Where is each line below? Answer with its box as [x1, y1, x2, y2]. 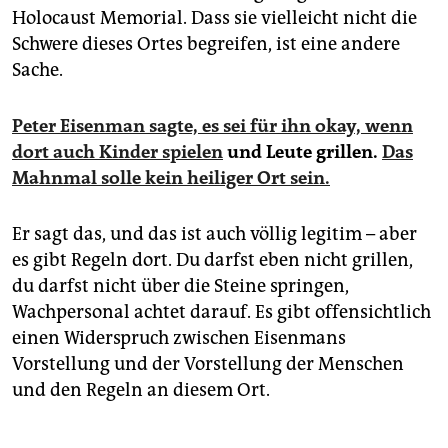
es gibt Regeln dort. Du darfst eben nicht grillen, [12, 249, 413, 272]
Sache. [12, 59, 63, 82]
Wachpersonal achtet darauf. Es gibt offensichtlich [12, 301, 431, 324]
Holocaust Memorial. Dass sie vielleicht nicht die [12, 7, 417, 30]
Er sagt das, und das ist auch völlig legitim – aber [12, 223, 417, 246]
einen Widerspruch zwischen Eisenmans [12, 327, 346, 350]
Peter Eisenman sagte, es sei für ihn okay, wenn [12, 115, 413, 138]
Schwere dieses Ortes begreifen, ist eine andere [12, 33, 400, 56]
